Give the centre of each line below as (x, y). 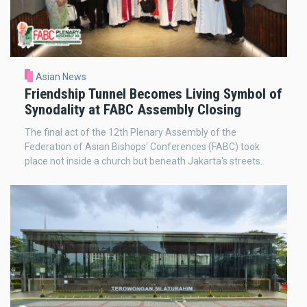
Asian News (61, 77)
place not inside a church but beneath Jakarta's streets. (144, 161)
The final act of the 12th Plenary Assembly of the (131, 132)
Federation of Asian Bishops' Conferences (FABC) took (142, 146)
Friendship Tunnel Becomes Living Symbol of (153, 94)
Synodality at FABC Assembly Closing (133, 109)
